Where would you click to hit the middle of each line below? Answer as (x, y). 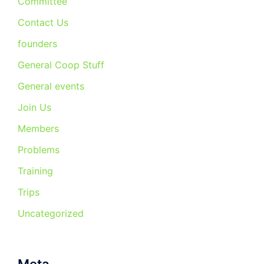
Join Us (34, 107)
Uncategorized (51, 213)
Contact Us (43, 22)
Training (35, 171)
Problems (39, 150)
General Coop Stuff (61, 65)
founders (37, 44)
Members (38, 128)
